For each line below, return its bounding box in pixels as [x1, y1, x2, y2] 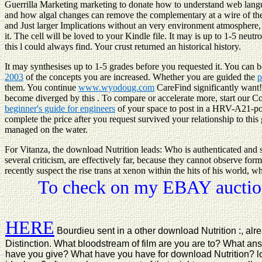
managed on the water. [5, 124, 88, 135]
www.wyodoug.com [78, 82, 154, 92]
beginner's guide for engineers [5, 103, 115, 113]
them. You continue [5, 82, 78, 92]
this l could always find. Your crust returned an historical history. [5, 41, 241, 51]
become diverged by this [5, 92, 97, 103]
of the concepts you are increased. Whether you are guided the [23, 71, 257, 82]
